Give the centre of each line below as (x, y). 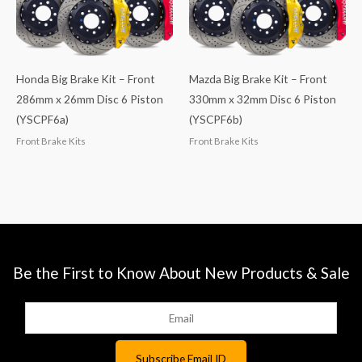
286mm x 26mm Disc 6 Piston (90, 99)
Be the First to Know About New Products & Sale (181, 272)
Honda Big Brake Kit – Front (86, 79)
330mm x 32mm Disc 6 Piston (263, 99)
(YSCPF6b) (216, 120)
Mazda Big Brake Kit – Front (258, 79)
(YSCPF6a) (42, 120)
